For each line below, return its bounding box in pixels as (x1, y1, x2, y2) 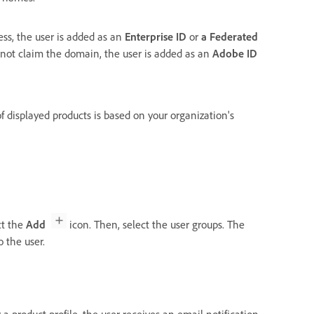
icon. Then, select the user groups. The (67, 217, 245, 232)
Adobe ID (212, 46, 257, 61)
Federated (210, 29, 258, 44)
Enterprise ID (125, 29, 186, 44)
